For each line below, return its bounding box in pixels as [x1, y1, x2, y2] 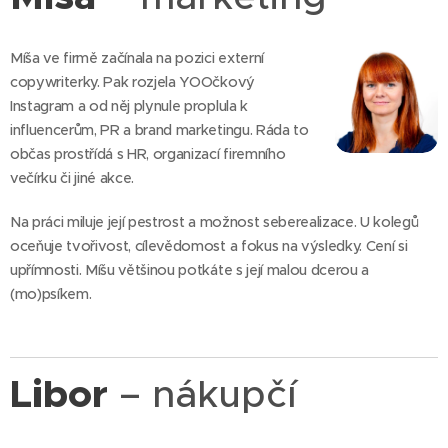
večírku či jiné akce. [10, 168, 135, 187]
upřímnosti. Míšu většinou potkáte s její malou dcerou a [10, 260, 369, 279]
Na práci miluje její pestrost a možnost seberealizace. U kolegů [10, 212, 419, 231]
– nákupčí [119, 369, 296, 418]
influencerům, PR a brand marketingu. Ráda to [10, 120, 309, 139]
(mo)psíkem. [10, 284, 92, 303]
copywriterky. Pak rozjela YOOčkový [10, 72, 255, 91]
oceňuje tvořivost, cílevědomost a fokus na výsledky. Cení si [10, 236, 408, 255]
